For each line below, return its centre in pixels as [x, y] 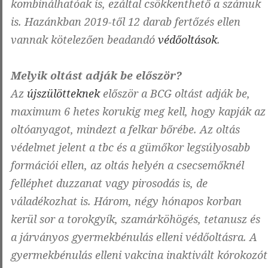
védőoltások [188, 40]
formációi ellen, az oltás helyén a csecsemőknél [127, 165]
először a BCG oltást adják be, [175, 94]
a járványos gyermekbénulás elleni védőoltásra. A [134, 237]
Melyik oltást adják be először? [96, 76]
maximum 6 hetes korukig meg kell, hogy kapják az [138, 112]
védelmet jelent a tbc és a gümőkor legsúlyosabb [130, 147]
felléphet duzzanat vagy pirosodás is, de [109, 183]
